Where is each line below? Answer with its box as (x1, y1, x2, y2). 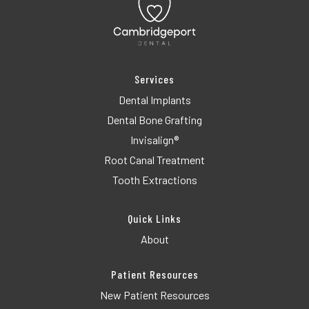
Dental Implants (118, 92, 191, 106)
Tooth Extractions (112, 172, 197, 186)
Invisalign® (130, 132, 179, 146)
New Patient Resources (99, 288, 210, 301)
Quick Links (128, 211, 181, 225)
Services (134, 72, 175, 86)
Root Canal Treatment (104, 152, 205, 166)
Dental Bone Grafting (107, 112, 202, 126)
